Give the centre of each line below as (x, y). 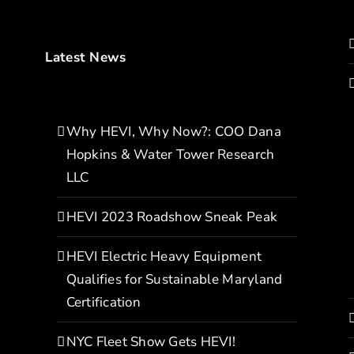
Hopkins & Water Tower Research (170, 154)
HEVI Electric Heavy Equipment (164, 256)
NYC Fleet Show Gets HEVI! (151, 342)
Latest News (85, 57)
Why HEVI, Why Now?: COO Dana (173, 132)
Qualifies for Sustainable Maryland (174, 279)
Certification (103, 302)
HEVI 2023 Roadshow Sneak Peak (172, 217)
